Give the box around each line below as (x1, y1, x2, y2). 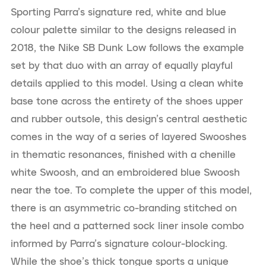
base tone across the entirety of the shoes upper (11, 94, 243, 108)
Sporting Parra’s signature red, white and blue (11, 5, 226, 19)
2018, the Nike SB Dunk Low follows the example (11, 41, 244, 55)
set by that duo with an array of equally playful (11, 59, 233, 72)
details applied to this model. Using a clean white (11, 77, 243, 90)
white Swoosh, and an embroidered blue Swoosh (11, 166, 240, 179)
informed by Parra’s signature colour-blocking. (11, 237, 227, 251)
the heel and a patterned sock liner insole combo (11, 219, 244, 233)
